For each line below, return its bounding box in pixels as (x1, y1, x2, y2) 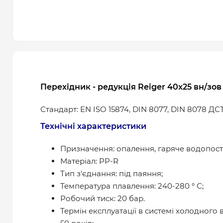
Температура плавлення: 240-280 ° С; (60, 181, 204, 191)
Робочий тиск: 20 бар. (60, 194, 145, 204)
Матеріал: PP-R (60, 156, 118, 166)
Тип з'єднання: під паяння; (60, 169, 163, 179)
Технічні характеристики (40, 121, 146, 131)
